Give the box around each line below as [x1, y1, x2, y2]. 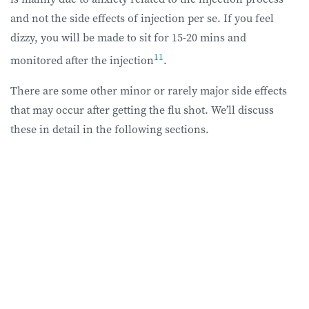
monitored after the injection [10, 52, 154, 68]
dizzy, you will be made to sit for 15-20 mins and [10, 29, 246, 45]
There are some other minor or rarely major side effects [10, 83, 287, 99]
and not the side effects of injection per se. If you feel [10, 10, 274, 26]
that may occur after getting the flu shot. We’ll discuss [10, 102, 274, 118]
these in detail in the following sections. [10, 121, 212, 137]
